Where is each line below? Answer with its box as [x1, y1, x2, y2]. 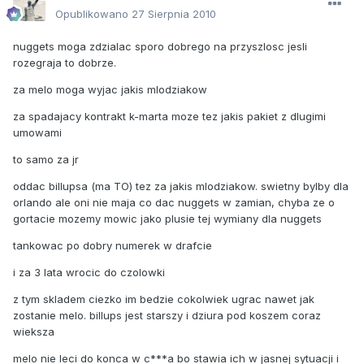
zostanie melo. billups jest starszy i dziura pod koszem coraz [13, 308, 321, 322]
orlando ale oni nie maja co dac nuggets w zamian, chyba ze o [13, 195, 335, 209]
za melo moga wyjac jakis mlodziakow [13, 82, 207, 96]
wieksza [13, 324, 54, 338]
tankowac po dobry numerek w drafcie [13, 238, 212, 252]
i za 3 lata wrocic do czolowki [13, 265, 165, 279]
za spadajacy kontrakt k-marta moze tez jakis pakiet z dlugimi [13, 109, 326, 123]
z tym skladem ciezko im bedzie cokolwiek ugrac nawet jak [13, 292, 314, 305]
